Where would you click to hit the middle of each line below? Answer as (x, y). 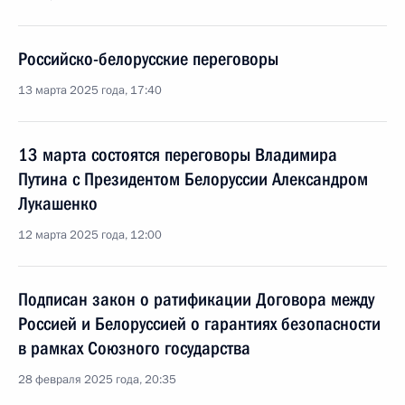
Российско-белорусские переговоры (148, 59)
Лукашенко (58, 203)
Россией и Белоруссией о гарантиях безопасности (199, 324)
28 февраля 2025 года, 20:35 (97, 380)
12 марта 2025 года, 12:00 (90, 235)
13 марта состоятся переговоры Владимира (178, 155)
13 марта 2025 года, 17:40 (90, 90)
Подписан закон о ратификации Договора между (196, 299)
